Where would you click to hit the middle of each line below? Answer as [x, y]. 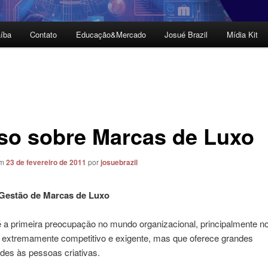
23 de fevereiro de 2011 [46, 162]
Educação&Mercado [111, 35]
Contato [44, 35]
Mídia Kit [242, 35]
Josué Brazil [186, 35]
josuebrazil [119, 162]
